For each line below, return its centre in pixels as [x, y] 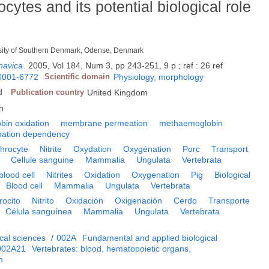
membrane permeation [104, 123]
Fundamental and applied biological [150, 238]
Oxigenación [139, 201]
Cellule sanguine [43, 160]
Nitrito [43, 201]
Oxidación [85, 201]
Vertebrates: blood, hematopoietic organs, [112, 249]
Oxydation [93, 149]
